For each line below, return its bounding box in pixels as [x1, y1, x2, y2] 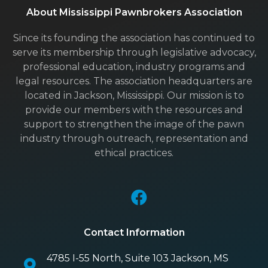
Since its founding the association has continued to [13, 32, 255, 44]
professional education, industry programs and [23, 60, 245, 72]
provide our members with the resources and [25, 103, 243, 115]
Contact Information [83, 227, 185, 239]
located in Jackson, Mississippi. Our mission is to [24, 89, 244, 101]
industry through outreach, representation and [20, 132, 248, 144]
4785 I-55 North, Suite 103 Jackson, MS [46, 252, 229, 264]
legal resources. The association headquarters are [16, 75, 252, 87]
